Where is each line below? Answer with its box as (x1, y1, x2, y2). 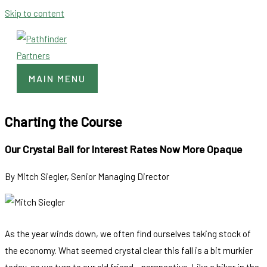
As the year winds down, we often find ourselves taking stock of (5, 228, 251, 239)
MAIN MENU (29, 73, 86, 84)
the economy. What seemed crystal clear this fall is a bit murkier (5, 244, 253, 256)
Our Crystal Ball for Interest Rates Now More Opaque (5, 142, 242, 156)
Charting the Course (5, 113, 122, 130)
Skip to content (5, 8, 64, 18)
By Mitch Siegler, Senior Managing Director (5, 170, 169, 182)
